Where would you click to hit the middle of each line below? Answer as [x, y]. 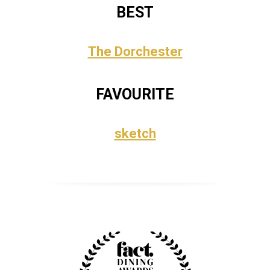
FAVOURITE [135, 94]
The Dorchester [135, 52]
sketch [135, 133]
